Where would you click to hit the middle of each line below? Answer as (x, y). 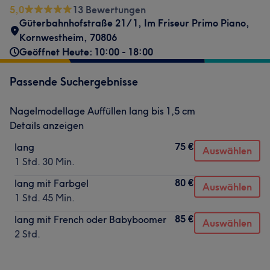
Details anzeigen (47, 125)
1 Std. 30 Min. (45, 162)
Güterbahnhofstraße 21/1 (79, 23)
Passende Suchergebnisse (74, 82)
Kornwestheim (52, 37)
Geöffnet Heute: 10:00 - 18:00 (86, 52)
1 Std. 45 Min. (45, 198)
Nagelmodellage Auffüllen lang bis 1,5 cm (102, 111)
